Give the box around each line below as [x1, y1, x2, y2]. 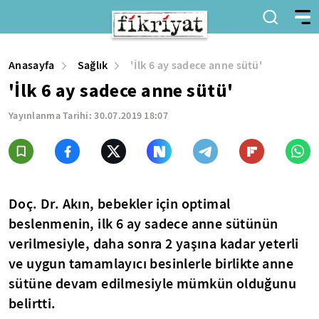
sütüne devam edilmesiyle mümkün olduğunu [9, 274, 296, 293]
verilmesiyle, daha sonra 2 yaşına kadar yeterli [9, 234, 299, 253]
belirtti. [9, 294, 56, 313]
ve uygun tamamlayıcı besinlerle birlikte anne [9, 254, 293, 273]
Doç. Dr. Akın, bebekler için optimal [9, 194, 231, 213]
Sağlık [77, 58, 108, 73]
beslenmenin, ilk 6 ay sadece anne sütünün [9, 214, 278, 233]
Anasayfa [9, 58, 55, 73]
